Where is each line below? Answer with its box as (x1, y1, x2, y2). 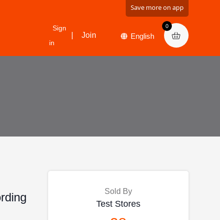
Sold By (104, 187, 132, 195)
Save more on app (130, 3, 184, 12)
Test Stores (96, 199, 140, 209)
